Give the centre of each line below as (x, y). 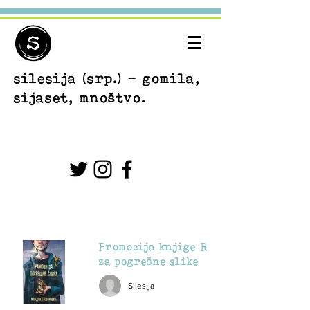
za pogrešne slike (149, 261)
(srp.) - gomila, (142, 78)
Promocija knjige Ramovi (169, 247)
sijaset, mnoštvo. (80, 97)
